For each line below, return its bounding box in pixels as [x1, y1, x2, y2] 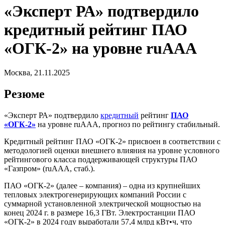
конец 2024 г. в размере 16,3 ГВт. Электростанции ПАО [4, 208, 195, 217]
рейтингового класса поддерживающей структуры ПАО [4, 155, 197, 164]
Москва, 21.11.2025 [4, 68, 70, 77]
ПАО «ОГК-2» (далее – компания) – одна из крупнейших [4, 181, 200, 190]
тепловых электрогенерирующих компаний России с [4, 190, 186, 199]
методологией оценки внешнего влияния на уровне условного [4, 146, 219, 155]
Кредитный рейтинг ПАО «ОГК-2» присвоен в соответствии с [4, 137, 220, 146]
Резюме [4, 87, 45, 101]
